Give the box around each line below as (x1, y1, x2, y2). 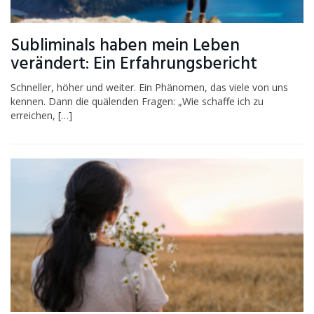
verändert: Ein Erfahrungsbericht (11, 50, 257, 78)
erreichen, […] (11, 108, 72, 122)
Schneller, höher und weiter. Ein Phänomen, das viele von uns (11, 80, 288, 94)
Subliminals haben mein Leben (11, 32, 240, 60)
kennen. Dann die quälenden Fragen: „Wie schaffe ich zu (11, 94, 264, 108)
